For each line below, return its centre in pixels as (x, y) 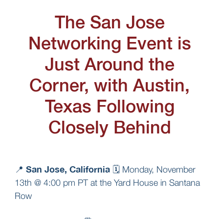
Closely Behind (109, 127)
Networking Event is (109, 43)
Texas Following (109, 106)
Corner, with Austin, (109, 85)
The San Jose (109, 22)
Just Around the (109, 64)
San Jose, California (68, 169)
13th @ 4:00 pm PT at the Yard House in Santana (107, 183)
